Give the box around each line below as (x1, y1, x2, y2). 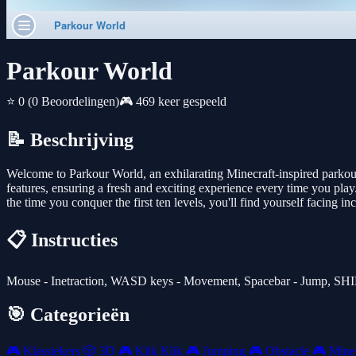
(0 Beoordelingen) (28, 95, 119, 109)
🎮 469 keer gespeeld (119, 95, 226, 109)
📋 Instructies (6, 230, 118, 251)
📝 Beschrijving (6, 130, 133, 151)
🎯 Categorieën (6, 304, 130, 325)
